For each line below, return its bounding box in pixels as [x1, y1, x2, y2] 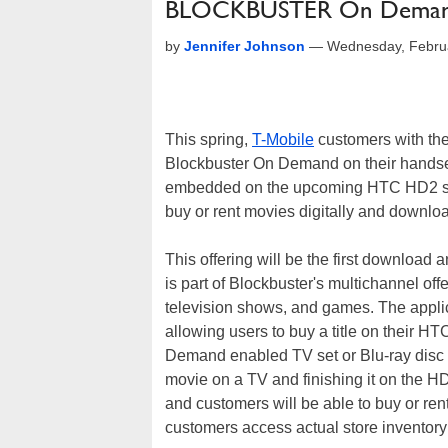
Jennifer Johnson [184, 38, 305, 54]
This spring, [165, 131, 252, 148]
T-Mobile [252, 131, 314, 148]
